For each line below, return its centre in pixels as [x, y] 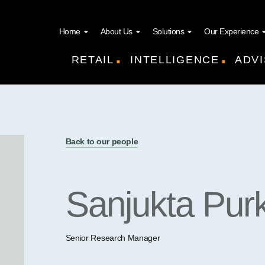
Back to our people [102, 141]
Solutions [168, 32]
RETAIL [93, 60]
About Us [116, 32]
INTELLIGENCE [171, 60]
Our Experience [231, 32]
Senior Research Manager [113, 237]
